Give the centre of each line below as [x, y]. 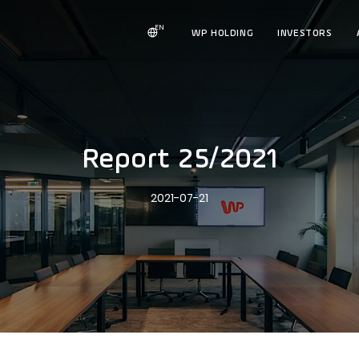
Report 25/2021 [179, 161]
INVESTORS [305, 34]
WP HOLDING [223, 34]
